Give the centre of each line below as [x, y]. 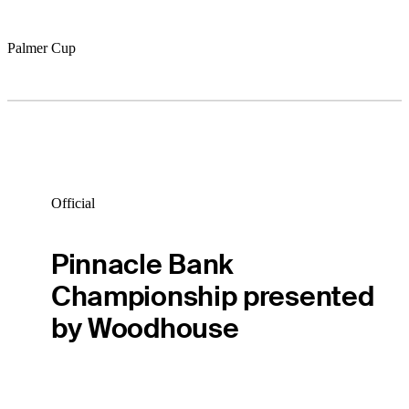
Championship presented [212, 297]
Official [73, 203]
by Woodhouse [145, 329]
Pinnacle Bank [142, 265]
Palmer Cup [42, 47]
